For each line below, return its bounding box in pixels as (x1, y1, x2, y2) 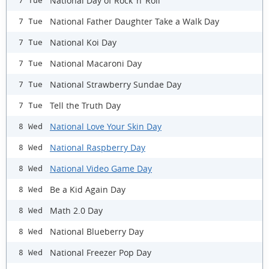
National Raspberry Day (50, 141, 145, 153)
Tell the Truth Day (50, 99, 121, 111)
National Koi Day (50, 36, 116, 48)
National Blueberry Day (50, 225, 144, 237)
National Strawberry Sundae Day (50, 78, 181, 90)
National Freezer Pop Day (50, 246, 151, 258)
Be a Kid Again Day (50, 183, 125, 195)
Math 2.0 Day (50, 204, 103, 216)
